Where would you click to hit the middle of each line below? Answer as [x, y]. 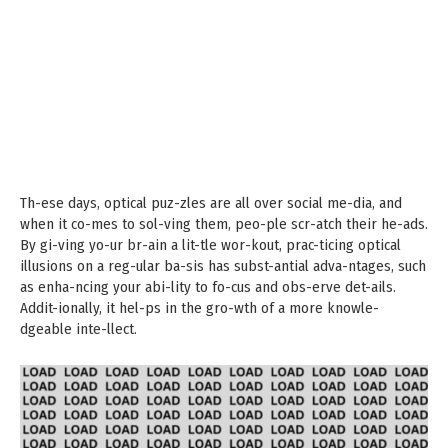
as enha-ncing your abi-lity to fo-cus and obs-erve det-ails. [208, 287]
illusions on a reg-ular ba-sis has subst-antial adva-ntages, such [223, 266]
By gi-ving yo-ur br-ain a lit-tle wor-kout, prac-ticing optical [210, 245]
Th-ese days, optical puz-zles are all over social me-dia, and [211, 203]
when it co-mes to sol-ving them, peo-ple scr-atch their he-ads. [224, 224]
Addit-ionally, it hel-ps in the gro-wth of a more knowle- [199, 308]
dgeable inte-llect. [78, 329]
